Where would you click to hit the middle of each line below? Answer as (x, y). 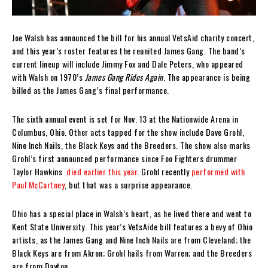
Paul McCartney (38, 184)
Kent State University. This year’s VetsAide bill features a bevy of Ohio (132, 226)
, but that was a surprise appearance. (129, 184)
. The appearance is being (206, 77)
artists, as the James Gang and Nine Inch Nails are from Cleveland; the (131, 239)
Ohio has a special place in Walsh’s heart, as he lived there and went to (132, 213)
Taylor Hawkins (39, 171)
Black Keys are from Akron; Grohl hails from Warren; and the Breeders (132, 252)
